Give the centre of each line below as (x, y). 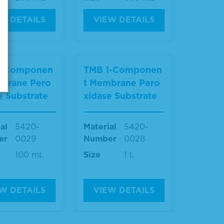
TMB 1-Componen (123, 70)
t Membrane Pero (122, 83)
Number (100, 139)
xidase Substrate (120, 96)
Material (100, 127)
